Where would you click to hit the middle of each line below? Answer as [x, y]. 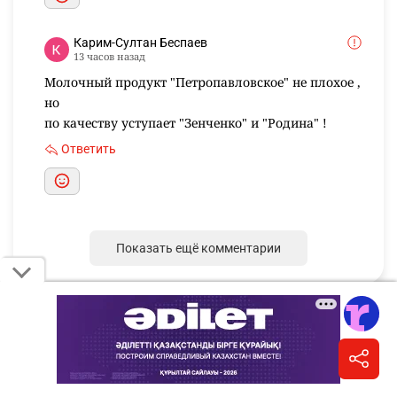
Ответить [89, 148]
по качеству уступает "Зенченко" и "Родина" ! [186, 123]
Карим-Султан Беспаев [140, 43]
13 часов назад [109, 57]
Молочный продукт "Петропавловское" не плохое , [202, 82]
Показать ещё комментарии [198, 248]
